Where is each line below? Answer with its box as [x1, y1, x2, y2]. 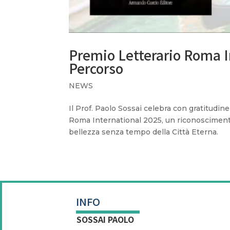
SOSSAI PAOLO [76, 213, 134, 226]
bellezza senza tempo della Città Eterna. [69, 127, 219, 137]
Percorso [69, 58, 124, 78]
